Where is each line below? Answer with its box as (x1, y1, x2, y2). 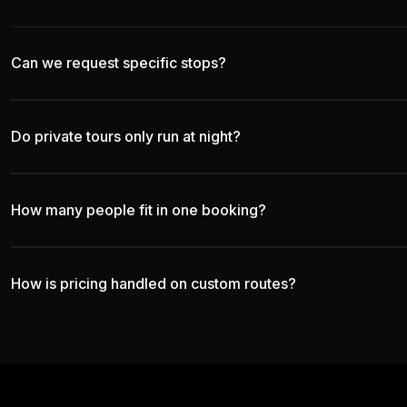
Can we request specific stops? (11, 54, 226, 73)
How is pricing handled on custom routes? (11, 274, 296, 293)
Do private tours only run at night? (11, 127, 241, 146)
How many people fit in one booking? (11, 201, 266, 220)
